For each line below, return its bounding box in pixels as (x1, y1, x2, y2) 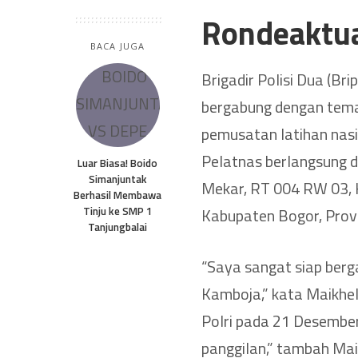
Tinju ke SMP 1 (82, 202, 153, 219)
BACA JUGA (90, 39, 145, 52)
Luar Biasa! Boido (78, 154, 157, 171)
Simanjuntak (88, 170, 147, 187)
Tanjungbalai (88, 218, 147, 235)
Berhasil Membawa (74, 186, 161, 203)
